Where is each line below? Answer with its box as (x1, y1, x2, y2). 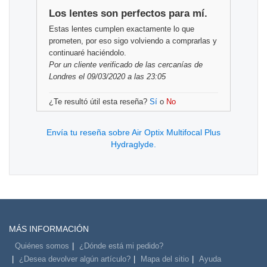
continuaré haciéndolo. (49, 48, 126, 58)
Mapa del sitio (141, 254, 189, 264)
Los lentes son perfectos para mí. (49, 8, 207, 20)
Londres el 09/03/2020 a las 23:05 (49, 72, 166, 82)
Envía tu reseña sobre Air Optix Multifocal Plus (46, 128, 221, 138)
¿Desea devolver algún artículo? (19, 254, 131, 264)
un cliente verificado (63, 60, 132, 70)
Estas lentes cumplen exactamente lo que (49, 24, 194, 34)
